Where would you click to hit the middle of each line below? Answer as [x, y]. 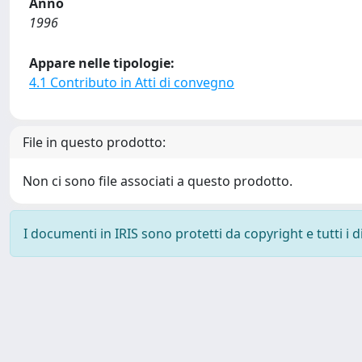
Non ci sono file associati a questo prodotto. [158, 181]
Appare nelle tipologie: [102, 63]
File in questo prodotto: [94, 142]
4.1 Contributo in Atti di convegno [132, 82]
